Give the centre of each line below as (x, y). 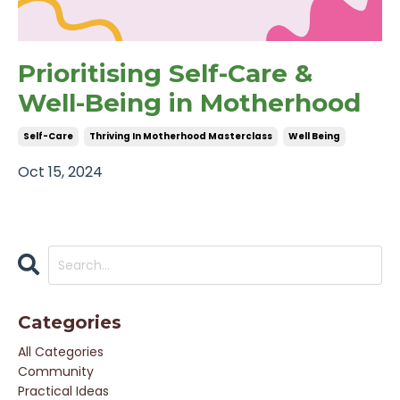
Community (56, 371)
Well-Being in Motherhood (189, 103)
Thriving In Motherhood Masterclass (181, 136)
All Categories (61, 352)
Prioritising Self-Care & (165, 73)
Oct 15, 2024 (60, 172)
